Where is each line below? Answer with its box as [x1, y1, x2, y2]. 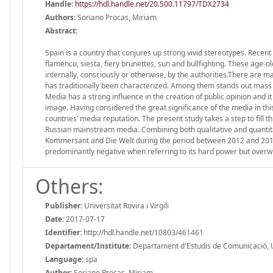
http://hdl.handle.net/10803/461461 [82, 227, 204, 238]
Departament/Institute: [45, 240, 131, 251]
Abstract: [45, 25, 77, 36]
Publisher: [45, 200, 82, 211]
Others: [35, 172, 104, 199]
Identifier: [45, 227, 82, 238]
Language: [45, 253, 83, 264]
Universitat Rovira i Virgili [82, 200, 169, 211]
